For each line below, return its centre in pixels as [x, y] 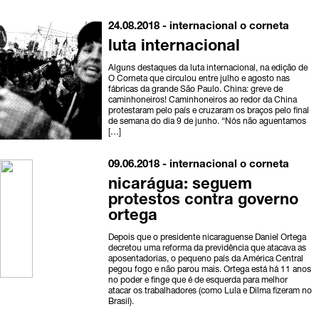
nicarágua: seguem [181, 185]
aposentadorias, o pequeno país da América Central [206, 260]
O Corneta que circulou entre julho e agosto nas [199, 79]
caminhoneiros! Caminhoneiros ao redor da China [203, 101]
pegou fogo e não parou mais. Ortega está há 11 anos [210, 270]
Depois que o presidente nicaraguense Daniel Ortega [208, 238]
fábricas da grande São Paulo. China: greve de [196, 90]
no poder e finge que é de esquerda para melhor [198, 281]
